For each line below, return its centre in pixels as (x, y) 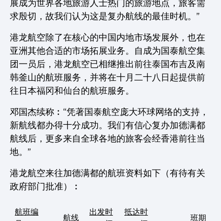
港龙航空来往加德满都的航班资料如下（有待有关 (108, 173)
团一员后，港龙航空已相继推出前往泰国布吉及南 (108, 64)
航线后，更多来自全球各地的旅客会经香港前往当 (108, 139)
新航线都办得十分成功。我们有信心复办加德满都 (108, 125)
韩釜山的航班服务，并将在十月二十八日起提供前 (108, 77)
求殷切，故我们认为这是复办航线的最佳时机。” (105, 16)
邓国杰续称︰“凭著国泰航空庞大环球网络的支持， (109, 112)
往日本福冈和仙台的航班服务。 (72, 91)
